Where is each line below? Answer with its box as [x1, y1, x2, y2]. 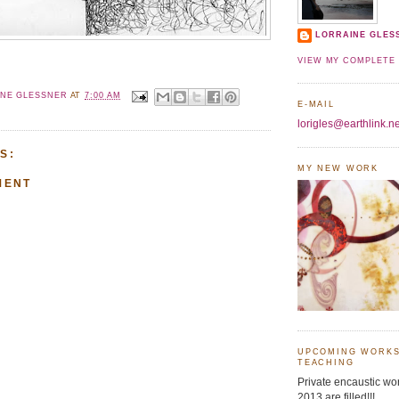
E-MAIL [297, 100, 335, 110]
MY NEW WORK [297, 164, 379, 174]
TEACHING [297, 358, 354, 368]
